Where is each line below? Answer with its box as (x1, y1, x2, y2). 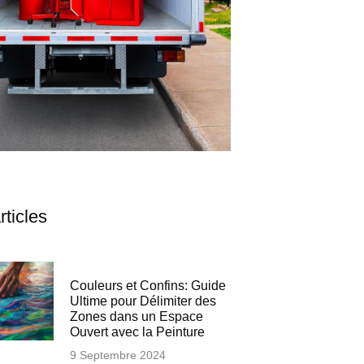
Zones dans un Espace (69, 309, 203, 323)
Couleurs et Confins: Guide (69, 278, 226, 292)
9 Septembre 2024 (69, 348, 166, 362)
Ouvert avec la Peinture (69, 324, 205, 339)
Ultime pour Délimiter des (69, 293, 216, 308)
